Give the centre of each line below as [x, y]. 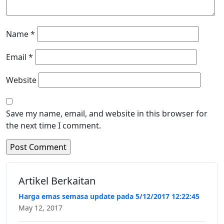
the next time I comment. [53, 126]
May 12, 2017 [40, 208]
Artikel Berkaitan [57, 181]
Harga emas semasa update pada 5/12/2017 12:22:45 [109, 196]
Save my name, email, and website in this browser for [107, 114]
